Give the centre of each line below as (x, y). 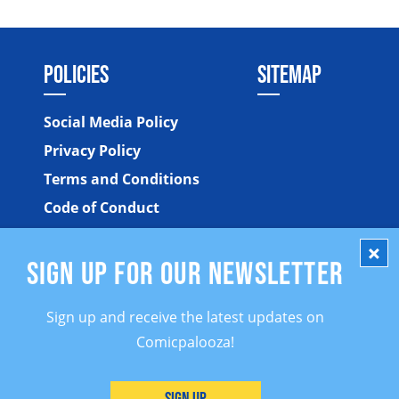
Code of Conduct (101, 207)
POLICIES (76, 73)
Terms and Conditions (121, 179)
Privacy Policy (92, 150)
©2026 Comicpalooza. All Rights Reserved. (232, 358)
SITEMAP (289, 73)
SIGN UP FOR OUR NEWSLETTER (185, 273)
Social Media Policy (110, 122)
